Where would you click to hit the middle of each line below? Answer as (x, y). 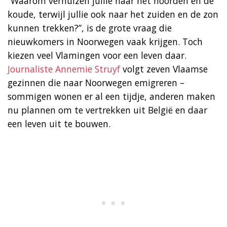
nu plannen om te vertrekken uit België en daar (107, 110)
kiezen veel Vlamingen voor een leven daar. (97, 55)
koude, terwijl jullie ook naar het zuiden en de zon (113, 14)
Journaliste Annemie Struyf (64, 69)
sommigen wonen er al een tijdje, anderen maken (111, 96)
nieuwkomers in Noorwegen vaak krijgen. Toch (105, 41)
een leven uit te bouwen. (59, 123)
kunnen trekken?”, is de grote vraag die (90, 28)
